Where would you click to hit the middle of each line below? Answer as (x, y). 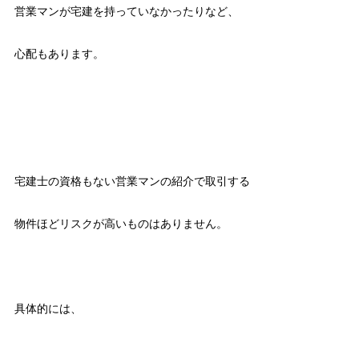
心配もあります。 (59, 53)
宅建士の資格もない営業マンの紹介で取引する (132, 181)
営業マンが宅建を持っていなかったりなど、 (126, 11)
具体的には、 (48, 308)
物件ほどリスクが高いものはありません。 (121, 223)
